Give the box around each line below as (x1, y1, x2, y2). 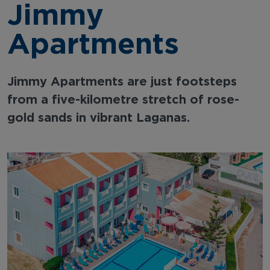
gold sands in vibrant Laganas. (7, 110, 190, 124)
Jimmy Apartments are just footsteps (7, 74, 237, 87)
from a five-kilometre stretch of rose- (7, 92, 239, 105)
